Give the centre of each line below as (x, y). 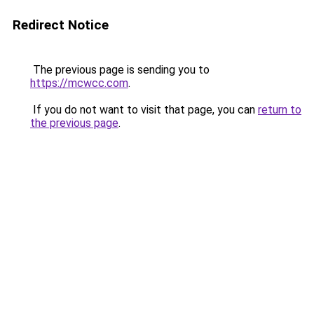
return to (280, 110)
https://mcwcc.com (79, 83)
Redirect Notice (61, 25)
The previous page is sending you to (120, 70)
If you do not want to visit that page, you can (144, 110)
